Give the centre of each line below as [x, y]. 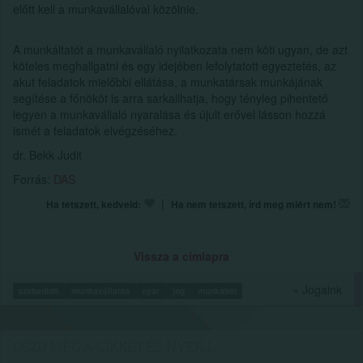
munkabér [217, 290]
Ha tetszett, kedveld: [94, 204]
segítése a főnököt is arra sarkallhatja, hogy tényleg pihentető [171, 98]
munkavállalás [101, 290]
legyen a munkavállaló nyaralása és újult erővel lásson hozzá [169, 114]
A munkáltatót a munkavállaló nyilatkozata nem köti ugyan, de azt [180, 49]
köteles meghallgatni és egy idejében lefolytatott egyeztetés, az [175, 65]
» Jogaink [317, 289]
